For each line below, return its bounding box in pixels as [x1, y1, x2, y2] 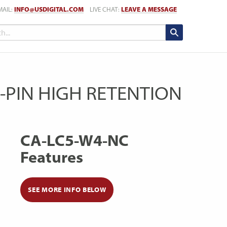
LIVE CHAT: [90, 5, 121, 13]
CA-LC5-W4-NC [20, 130, 129, 150]
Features [20, 147, 84, 167]
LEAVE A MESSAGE [121, 5, 177, 13]
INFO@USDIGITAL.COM [14, 5, 84, 13]
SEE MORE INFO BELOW [27, 185, 106, 195]
